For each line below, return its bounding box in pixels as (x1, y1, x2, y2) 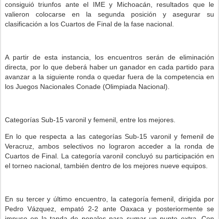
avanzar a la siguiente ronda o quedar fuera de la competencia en (5, 73, 214, 81)
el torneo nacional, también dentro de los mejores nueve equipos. (5, 162, 208, 170)
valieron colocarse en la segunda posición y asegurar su (5, 10, 214, 18)
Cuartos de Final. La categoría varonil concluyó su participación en (5, 152, 214, 160)
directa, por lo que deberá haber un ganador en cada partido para (5, 63, 214, 71)
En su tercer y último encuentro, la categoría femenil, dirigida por (5, 195, 214, 203)
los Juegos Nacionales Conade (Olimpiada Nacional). (5, 83, 170, 90)
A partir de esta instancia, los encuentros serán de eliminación (5, 53, 214, 61)
